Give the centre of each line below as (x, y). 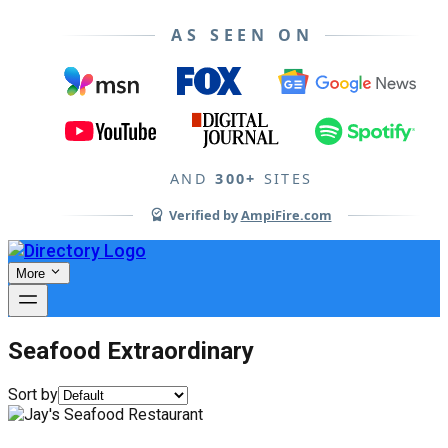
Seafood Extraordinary (131, 350)
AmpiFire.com (286, 215)
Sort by (33, 394)
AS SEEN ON (242, 35)
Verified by (204, 215)
